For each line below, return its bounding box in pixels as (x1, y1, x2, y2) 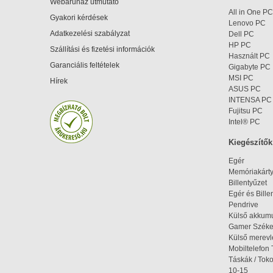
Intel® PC (229, 118, 260, 126)
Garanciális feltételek (50, 61, 119, 69)
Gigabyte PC (229, 63, 271, 71)
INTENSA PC (229, 96, 272, 104)
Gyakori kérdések (50, 13, 108, 22)
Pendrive (229, 200, 258, 209)
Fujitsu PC (229, 107, 263, 115)
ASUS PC (229, 85, 261, 93)
